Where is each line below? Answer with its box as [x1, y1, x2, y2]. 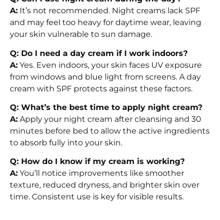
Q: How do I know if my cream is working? [10, 157, 185, 166]
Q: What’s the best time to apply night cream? [10, 102, 202, 112]
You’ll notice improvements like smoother [18, 168, 184, 178]
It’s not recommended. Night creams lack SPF [18, 6, 200, 16]
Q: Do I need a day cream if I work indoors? [10, 48, 188, 58]
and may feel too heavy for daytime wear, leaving [10, 18, 201, 27]
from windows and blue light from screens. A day [10, 72, 201, 82]
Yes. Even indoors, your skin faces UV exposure [18, 60, 202, 70]
